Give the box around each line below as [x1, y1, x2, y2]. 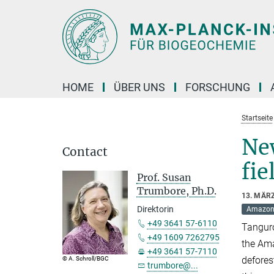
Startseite [241, 114, 273, 122]
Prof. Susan [136, 171, 191, 183]
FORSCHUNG [185, 81, 250, 94]
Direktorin [136, 204, 174, 214]
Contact [62, 144, 108, 159]
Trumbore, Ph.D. [136, 185, 217, 197]
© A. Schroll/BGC [62, 254, 109, 262]
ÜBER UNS [114, 81, 165, 94]
